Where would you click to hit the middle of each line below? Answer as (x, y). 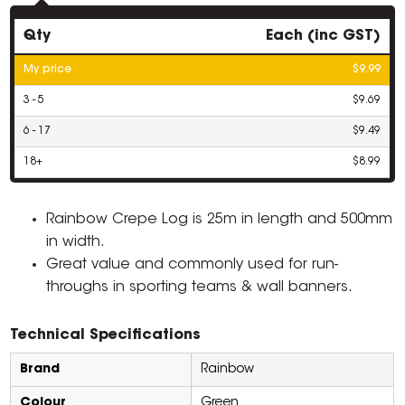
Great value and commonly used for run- (193, 265)
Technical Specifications (106, 336)
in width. (76, 243)
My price (48, 70)
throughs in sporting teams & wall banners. (200, 288)
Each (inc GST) (324, 37)
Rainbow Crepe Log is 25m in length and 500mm (220, 220)
